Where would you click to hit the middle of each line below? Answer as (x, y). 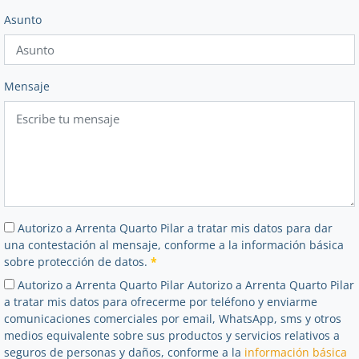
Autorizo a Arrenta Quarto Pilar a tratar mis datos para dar (173, 228)
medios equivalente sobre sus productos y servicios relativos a (172, 335)
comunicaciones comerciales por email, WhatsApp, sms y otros (173, 318)
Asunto (23, 19)
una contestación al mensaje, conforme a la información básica (174, 244)
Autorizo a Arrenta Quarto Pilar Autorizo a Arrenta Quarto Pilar (184, 284)
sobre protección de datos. (77, 261)
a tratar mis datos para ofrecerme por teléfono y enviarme (161, 301)
